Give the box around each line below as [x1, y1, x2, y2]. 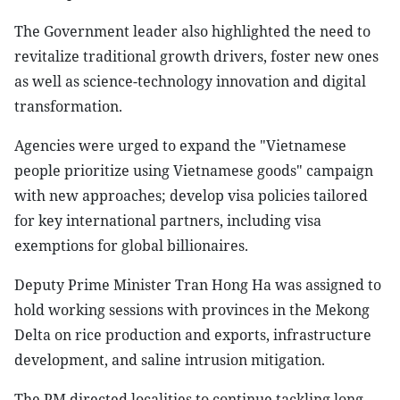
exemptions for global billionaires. [14, 236, 248, 255]
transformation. [14, 96, 122, 116]
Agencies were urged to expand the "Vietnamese [14, 136, 346, 155]
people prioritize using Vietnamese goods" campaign [14, 161, 373, 180]
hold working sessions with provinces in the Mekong [14, 300, 370, 320]
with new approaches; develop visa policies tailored [14, 186, 368, 205]
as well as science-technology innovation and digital [14, 71, 366, 91]
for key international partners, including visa [14, 211, 321, 230]
